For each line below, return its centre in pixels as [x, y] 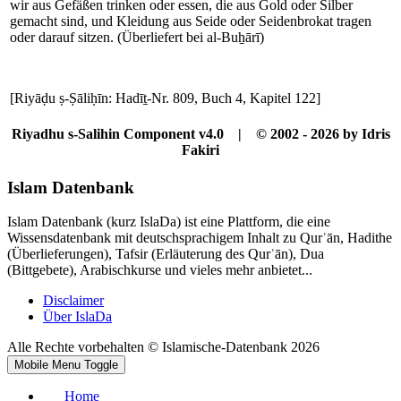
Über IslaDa [77, 317]
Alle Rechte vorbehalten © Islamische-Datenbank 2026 [163, 347]
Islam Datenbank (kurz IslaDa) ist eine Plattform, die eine [169, 222]
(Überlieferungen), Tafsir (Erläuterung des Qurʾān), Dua [166, 254]
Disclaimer [73, 301]
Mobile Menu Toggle [66, 365]
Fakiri [200, 150]
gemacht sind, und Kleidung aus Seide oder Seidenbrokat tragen [191, 21]
